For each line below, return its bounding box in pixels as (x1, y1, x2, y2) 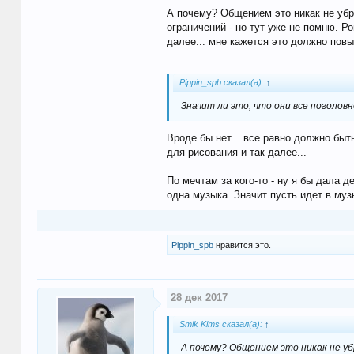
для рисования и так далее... (166, 145, 307, 158)
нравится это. (213, 239, 271, 250)
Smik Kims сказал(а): (179, 318, 265, 329)
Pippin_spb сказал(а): (179, 77, 266, 87)
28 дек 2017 (170, 291, 228, 303)
